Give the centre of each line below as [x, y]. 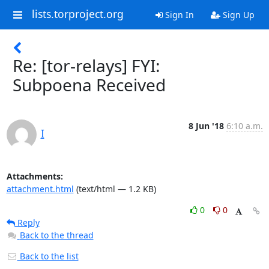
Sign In [178, 15]
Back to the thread [56, 235]
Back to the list [48, 256]
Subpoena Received [89, 85]
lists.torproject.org [77, 14]
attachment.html [40, 189]
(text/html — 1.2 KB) [115, 189]
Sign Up [237, 15]
